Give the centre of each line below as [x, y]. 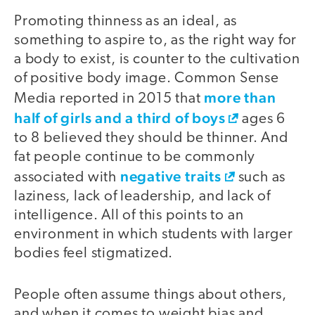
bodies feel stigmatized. [94, 254]
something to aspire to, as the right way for [156, 41]
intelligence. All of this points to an [129, 216]
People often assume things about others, [150, 295]
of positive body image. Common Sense [147, 79]
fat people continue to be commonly [135, 157]
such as [260, 178]
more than [240, 98]
